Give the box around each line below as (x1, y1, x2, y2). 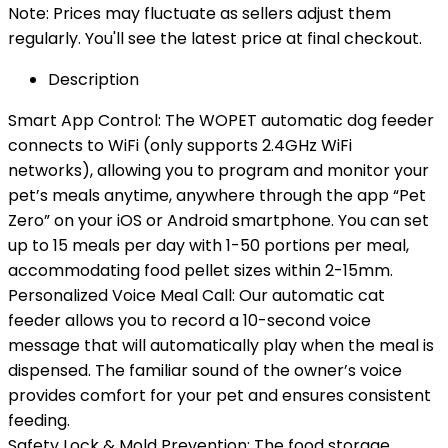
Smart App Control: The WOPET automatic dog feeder (8, 109, 434, 132)
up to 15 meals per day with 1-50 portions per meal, (8, 234, 409, 257)
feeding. (8, 409, 70, 432)
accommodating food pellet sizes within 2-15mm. (8, 259, 393, 282)
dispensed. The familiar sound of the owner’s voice (8, 359, 402, 382)
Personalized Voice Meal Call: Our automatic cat (8, 284, 385, 307)
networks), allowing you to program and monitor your (8, 159, 429, 182)
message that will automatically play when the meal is (8, 334, 434, 357)
